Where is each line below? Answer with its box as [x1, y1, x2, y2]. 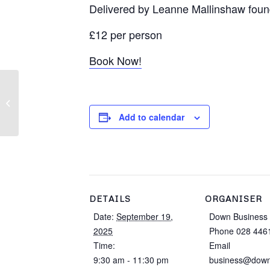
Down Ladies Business [21, 90, 104, 102]
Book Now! [89, 52, 142, 68]
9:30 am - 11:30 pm [93, 254, 169, 266]
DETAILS [89, 193, 131, 204]
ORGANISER [205, 193, 262, 204]
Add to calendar [119, 111, 184, 123]
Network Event [21, 103, 74, 115]
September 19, [116, 210, 173, 222]
